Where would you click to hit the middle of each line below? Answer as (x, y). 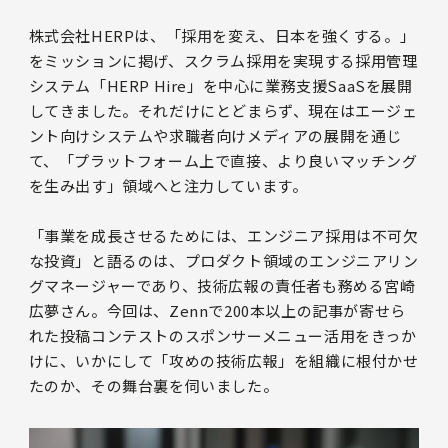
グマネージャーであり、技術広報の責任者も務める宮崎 (222, 285)
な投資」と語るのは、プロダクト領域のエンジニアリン (223, 260)
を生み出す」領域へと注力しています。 (168, 185)
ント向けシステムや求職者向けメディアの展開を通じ (215, 135)
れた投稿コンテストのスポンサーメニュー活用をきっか (222, 335)
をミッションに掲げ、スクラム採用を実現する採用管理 (223, 60)
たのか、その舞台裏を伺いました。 (153, 385)
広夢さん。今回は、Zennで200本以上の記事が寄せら (217, 310)
